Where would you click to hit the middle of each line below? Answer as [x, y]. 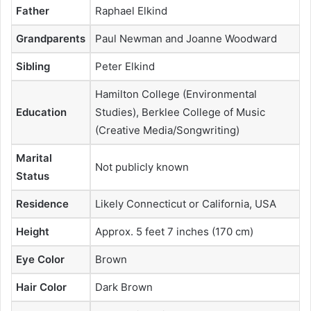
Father [33, 10]
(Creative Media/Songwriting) [167, 130]
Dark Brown [124, 287]
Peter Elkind [125, 66]
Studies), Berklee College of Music [180, 112]
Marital [34, 158]
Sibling [33, 66]
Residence [42, 203]
